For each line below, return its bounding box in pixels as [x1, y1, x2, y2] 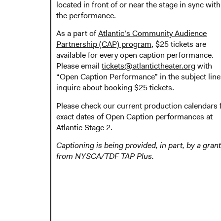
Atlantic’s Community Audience [98, 28, 207, 39]
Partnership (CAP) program [56, 39, 151, 50]
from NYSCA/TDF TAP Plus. [56, 151, 154, 162]
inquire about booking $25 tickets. [56, 82, 174, 93]
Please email [56, 61, 102, 72]
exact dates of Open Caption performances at [56, 111, 213, 122]
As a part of [56, 28, 98, 39]
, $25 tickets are [151, 39, 206, 50]
